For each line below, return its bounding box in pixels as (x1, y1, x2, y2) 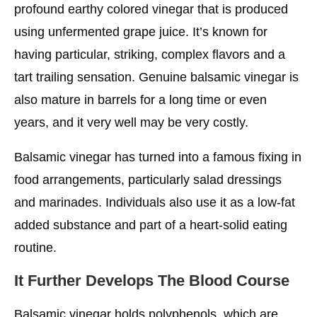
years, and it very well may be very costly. (14, 115, 248, 129)
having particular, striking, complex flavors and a (14, 47, 285, 62)
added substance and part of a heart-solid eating (14, 217, 287, 232)
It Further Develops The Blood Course (14, 271, 289, 289)
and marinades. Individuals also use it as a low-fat (14, 195, 295, 209)
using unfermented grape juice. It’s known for (14, 24, 267, 39)
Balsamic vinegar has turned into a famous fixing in (14, 149, 301, 164)
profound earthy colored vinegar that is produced (14, 1, 288, 16)
